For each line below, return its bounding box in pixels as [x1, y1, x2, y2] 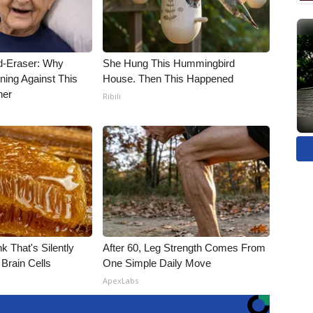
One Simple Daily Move [103, 257, 212, 269]
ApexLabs [103, 275, 139, 286]
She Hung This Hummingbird [103, 57, 235, 69]
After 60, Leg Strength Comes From [103, 242, 266, 254]
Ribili [103, 91, 122, 101]
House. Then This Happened [103, 73, 234, 85]
